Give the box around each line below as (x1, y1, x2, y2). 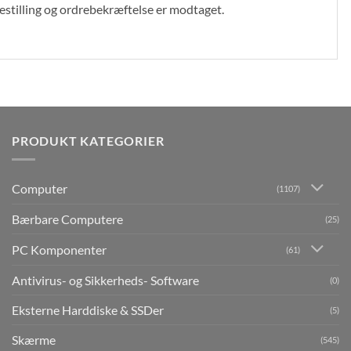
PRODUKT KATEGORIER (12, 132, 165, 148)
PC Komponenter (12, 242, 107, 258)
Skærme (12, 332, 56, 348)
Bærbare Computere (12, 212, 123, 227)
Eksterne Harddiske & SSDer (12, 302, 164, 318)
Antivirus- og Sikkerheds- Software (12, 273, 199, 288)
